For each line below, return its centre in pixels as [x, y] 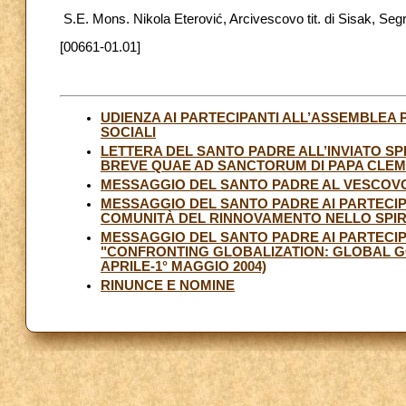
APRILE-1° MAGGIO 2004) [184, 266]
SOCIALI [128, 132]
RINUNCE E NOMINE [168, 285]
